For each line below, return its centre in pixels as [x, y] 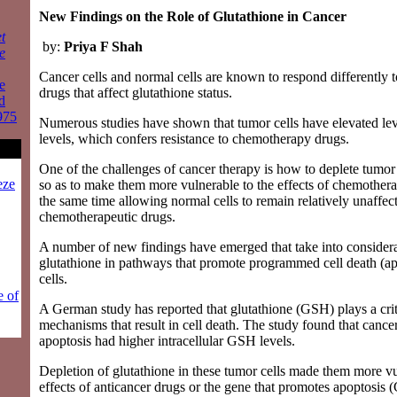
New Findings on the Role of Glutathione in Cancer [193, 16]
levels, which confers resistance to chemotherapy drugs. [194, 138]
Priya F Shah [103, 46]
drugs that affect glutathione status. [136, 92]
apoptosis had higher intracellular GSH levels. [167, 340]
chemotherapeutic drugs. [107, 216]
